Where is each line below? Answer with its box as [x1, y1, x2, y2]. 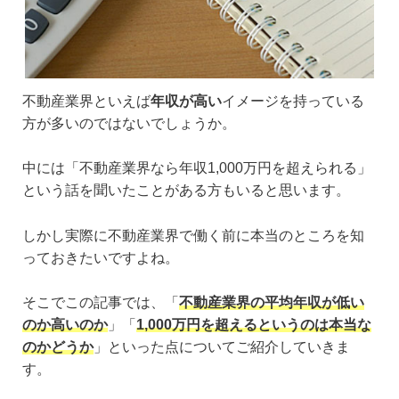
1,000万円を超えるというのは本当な [136, 317, 371, 333]
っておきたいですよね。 [22, 249, 179, 265]
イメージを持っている [222, 93, 364, 109]
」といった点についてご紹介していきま [94, 339, 350, 355]
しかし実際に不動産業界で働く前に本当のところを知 [22, 227, 364, 243]
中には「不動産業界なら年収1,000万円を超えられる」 [22, 160, 371, 176]
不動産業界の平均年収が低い [179, 295, 364, 311]
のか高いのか [22, 317, 108, 333]
